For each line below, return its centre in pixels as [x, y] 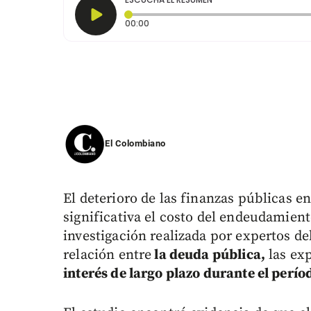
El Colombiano [135, 144]
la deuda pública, [208, 255]
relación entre [108, 255]
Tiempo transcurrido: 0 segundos [220, 23]
